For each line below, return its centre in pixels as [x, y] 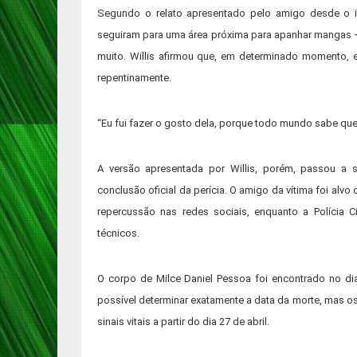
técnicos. [118, 233]
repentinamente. [134, 78]
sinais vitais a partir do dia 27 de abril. [183, 322]
